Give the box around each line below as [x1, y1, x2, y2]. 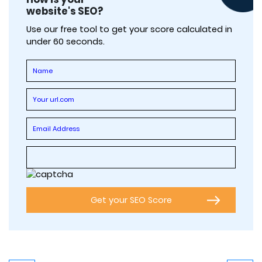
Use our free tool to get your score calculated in [26, 23, 232, 36]
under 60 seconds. [26, 36, 105, 48]
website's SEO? [26, 4, 103, 19]
